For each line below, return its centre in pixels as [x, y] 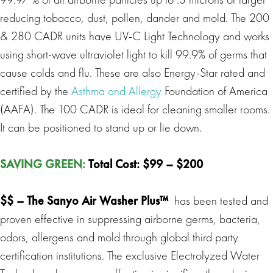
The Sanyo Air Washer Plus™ [99, 200]
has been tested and [220, 200]
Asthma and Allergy [116, 90]
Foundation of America [214, 90]
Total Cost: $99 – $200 [144, 164]
